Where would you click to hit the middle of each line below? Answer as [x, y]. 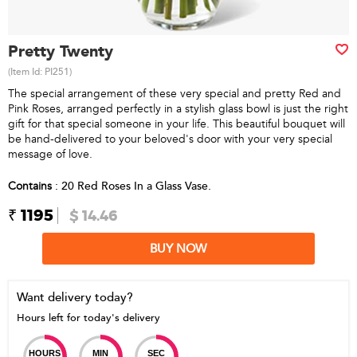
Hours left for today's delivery [88, 318]
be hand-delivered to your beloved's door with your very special [170, 139]
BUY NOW [178, 249]
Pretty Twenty [61, 51]
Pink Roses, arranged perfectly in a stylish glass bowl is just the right [178, 109]
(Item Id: [26, 72]
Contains [30, 186]
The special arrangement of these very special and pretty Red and [175, 94]
